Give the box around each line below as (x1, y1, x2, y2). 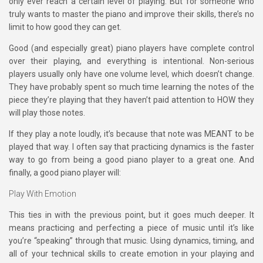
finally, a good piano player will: (9, 168, 121, 177)
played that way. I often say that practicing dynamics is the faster (9, 142, 254, 151)
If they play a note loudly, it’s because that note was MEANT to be (9, 129, 254, 139)
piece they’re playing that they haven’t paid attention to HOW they (9, 95, 254, 104)
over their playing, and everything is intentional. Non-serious (9, 56, 254, 66)
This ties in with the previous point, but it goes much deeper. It (9, 210, 254, 220)
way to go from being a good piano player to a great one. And (9, 155, 254, 164)
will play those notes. (9, 108, 87, 117)
